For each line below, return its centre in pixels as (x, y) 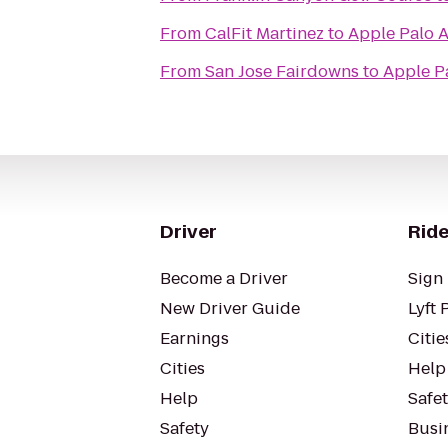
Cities (182, 368)
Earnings (194, 338)
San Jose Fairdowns (282, 71)
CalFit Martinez (264, 33)
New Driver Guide (230, 308)
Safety (184, 428)
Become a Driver (224, 278)
